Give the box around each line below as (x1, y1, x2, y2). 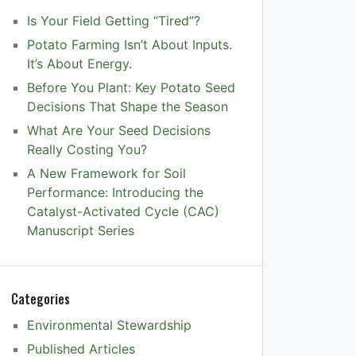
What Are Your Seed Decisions (27, 122, 211, 138)
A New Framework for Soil (27, 164, 186, 181)
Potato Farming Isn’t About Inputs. (27, 36, 232, 52)
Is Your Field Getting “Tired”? (27, 12, 200, 29)
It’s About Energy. (27, 55, 132, 72)
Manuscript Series (27, 222, 134, 238)
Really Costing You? (27, 141, 147, 157)
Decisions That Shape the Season (27, 98, 228, 114)
